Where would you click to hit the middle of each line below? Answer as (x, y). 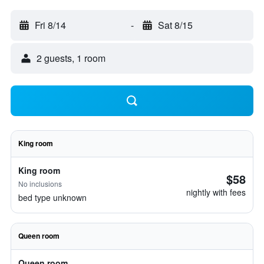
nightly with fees (216, 192)
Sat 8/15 (175, 25)
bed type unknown (52, 197)
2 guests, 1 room (71, 58)
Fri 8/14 (50, 25)
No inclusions (40, 184)
